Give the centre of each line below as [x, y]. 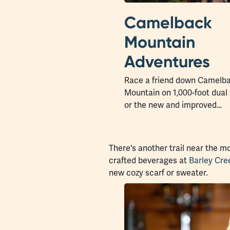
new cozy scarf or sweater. [158, 173]
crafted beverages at [149, 161]
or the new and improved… [173, 105]
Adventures [167, 62]
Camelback [168, 23]
